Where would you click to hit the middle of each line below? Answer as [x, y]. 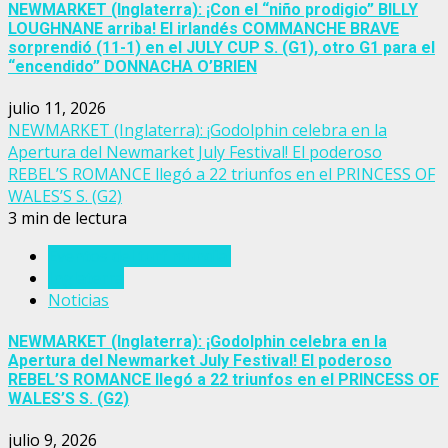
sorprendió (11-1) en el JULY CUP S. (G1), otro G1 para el [221, 47]
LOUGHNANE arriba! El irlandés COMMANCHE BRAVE [203, 28]
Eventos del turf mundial [139, 255]
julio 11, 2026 [57, 107]
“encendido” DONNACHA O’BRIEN [132, 66]
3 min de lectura [67, 217]
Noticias [78, 299]
